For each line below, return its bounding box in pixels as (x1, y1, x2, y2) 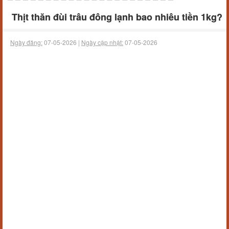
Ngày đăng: (10, 38, 42, 47)
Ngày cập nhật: (81, 38, 123, 47)
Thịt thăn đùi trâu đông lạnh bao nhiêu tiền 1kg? (12, 10, 222, 24)
